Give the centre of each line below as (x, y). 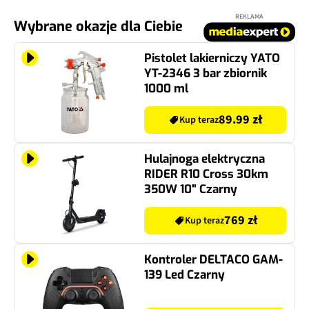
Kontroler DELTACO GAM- (213, 259)
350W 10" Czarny (191, 189)
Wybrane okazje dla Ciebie (98, 26)
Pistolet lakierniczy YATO (212, 58)
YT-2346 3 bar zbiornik (206, 73)
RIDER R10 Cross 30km (206, 174)
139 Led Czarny (185, 275)
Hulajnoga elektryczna (205, 159)
